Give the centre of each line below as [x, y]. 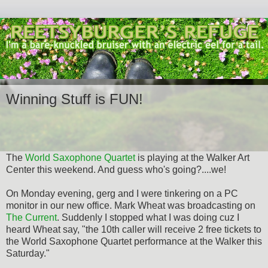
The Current [31, 217]
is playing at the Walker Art [192, 157]
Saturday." [28, 253]
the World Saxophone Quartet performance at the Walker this [134, 241]
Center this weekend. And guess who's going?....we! [116, 169]
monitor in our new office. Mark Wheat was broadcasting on [131, 205]
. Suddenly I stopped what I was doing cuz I [148, 217]
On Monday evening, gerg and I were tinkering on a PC [122, 193]
